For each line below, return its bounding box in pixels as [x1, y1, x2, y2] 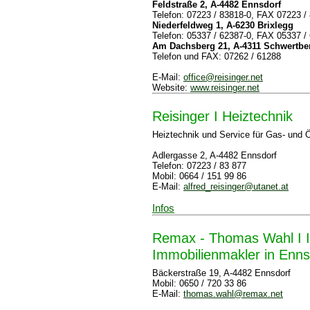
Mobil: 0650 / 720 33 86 [152, 278, 246, 289]
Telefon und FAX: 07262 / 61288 [152, 51, 281, 62]
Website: [152, 82, 190, 93]
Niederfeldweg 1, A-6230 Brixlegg [152, 20, 293, 30]
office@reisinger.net [183, 72, 263, 82]
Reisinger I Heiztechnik [152, 108, 293, 124]
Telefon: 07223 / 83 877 [152, 161, 246, 171]
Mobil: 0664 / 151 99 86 [152, 171, 246, 181]
